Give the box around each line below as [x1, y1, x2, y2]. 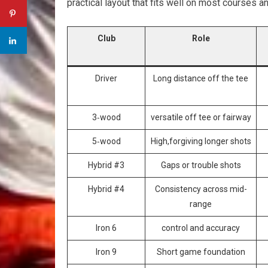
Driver [95, 74, 117, 84]
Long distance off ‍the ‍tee [153, 74, 248, 84]
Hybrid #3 [88, 160, 124, 170]
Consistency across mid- [154, 184, 247, 194]
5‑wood [92, 136, 121, 147]
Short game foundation [156, 247, 245, 257]
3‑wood [92, 112, 121, 123]
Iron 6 [96, 223, 117, 233]
